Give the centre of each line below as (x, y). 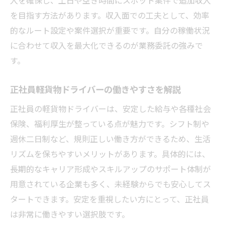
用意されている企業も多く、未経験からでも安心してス (110, 184)
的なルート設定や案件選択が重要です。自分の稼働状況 (110, 30)
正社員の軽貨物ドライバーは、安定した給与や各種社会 (110, 108)
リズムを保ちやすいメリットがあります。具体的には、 (110, 153)
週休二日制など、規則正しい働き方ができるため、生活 (110, 138)
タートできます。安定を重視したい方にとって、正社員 (109, 199)
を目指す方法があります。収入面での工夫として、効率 (110, 15)
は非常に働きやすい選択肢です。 (70, 214)
